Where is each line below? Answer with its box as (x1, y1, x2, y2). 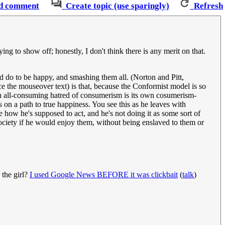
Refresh (194, 1, 223, 11)
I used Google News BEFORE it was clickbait (30, 170, 178, 179)
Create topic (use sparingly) (66, 1, 169, 11)
